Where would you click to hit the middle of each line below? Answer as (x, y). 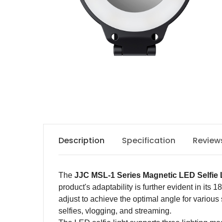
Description (82, 140)
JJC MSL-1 (96, 175)
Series (129, 175)
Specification (149, 140)
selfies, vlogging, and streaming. (115, 211)
